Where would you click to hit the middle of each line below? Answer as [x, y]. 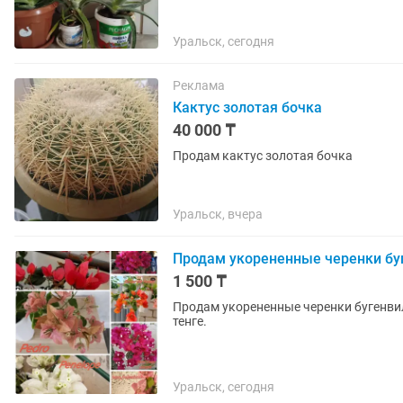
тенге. [190, 321]
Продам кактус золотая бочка [263, 156]
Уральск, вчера [218, 214]
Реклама [199, 85]
